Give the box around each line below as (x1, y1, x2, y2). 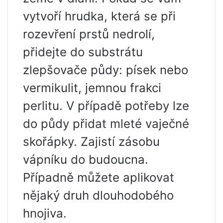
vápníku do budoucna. (23, 152, 148, 167)
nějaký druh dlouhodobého (23, 188, 174, 203)
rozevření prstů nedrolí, (23, 27, 155, 42)
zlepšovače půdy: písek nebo (23, 63, 188, 78)
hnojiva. (23, 206, 67, 221)
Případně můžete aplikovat (23, 170, 174, 185)
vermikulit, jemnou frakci (23, 81, 161, 96)
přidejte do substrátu (23, 45, 143, 60)
